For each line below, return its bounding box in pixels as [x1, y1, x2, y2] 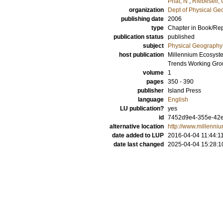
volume [143, 69, 164, 76]
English [168, 96, 188, 103]
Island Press [168, 87, 201, 94]
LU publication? [120, 105, 164, 112]
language [138, 96, 164, 103]
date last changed [113, 141, 164, 148]
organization [129, 6, 164, 13]
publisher [137, 87, 164, 94]
